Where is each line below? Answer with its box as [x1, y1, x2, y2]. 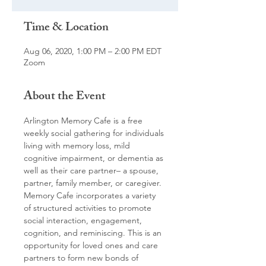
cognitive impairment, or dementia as [24, 153, 166, 163]
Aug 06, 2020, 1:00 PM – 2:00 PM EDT [24, 46, 161, 56]
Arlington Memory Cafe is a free [24, 115, 145, 126]
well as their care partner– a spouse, [24, 165, 161, 176]
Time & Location [24, 18, 109, 39]
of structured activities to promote [24, 202, 154, 213]
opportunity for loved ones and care [24, 240, 160, 251]
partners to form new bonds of [24, 252, 141, 263]
